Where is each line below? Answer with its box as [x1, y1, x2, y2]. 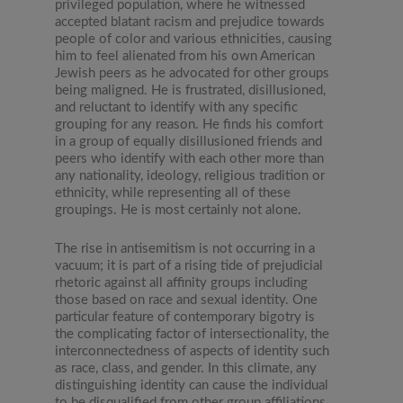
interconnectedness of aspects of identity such [55, 345, 330, 359]
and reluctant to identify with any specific [55, 101, 299, 115]
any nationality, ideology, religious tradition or [55, 169, 326, 184]
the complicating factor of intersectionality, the [55, 327, 330, 342]
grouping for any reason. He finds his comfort [55, 118, 324, 132]
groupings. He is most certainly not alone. [55, 203, 302, 218]
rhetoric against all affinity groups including [55, 276, 309, 291]
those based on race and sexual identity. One [55, 293, 318, 308]
